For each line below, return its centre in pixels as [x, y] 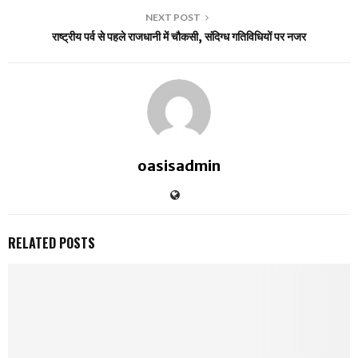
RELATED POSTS [52, 243]
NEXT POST [173, 18]
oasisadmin [179, 166]
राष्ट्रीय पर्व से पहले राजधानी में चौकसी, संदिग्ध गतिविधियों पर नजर [179, 37]
